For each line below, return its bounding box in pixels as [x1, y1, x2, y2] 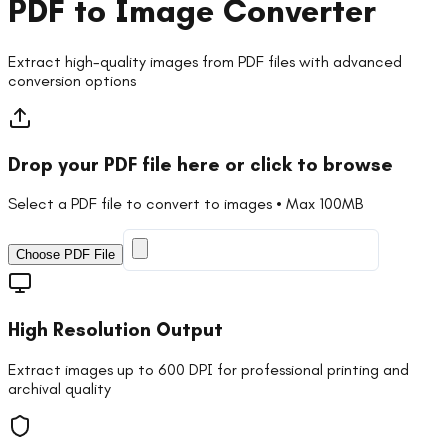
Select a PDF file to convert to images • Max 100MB [8, 194, 363, 214]
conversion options [8, 70, 136, 90]
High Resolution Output [8, 318, 223, 342]
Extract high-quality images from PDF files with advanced [8, 51, 402, 71]
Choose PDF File [16, 247, 115, 263]
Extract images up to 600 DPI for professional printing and [8, 359, 409, 379]
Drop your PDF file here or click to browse [8, 152, 393, 176]
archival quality [8, 378, 111, 398]
